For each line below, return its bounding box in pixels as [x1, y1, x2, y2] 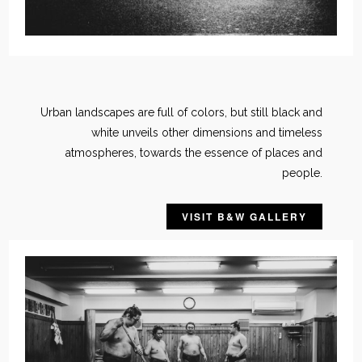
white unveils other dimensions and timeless [91, 125, 323, 139]
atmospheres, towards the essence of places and [65, 145, 323, 159]
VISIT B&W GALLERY [182, 208, 308, 224]
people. [282, 166, 323, 179]
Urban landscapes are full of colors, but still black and [40, 105, 323, 119]
